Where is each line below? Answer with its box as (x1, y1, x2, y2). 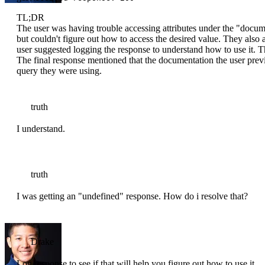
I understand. (17, 124, 65, 134)
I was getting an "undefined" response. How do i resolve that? (17, 191, 248, 202)
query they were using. (17, 66, 102, 76)
